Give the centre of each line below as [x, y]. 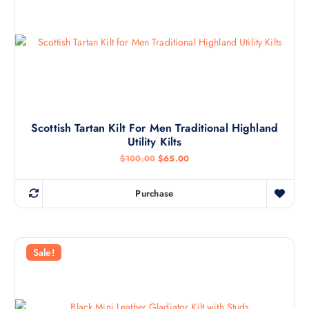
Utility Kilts [154, 142]
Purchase [154, 194]
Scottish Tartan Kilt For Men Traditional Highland [154, 128]
